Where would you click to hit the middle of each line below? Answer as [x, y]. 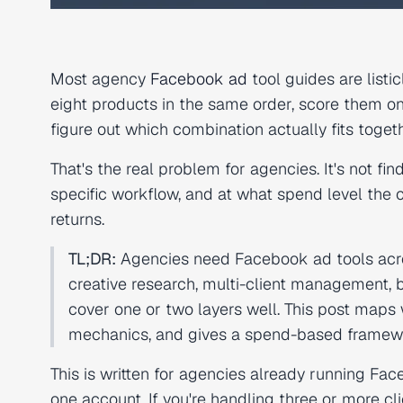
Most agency [100, 79]
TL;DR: [92, 259]
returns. [77, 219]
